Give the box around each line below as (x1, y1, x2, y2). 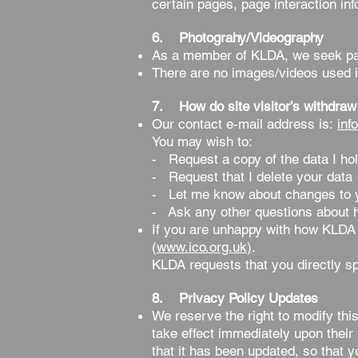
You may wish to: (152, 133, 253, 149)
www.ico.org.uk (157, 239, 247, 255)
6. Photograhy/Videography (152, 30, 324, 46)
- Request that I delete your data (152, 169, 352, 185)
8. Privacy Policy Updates (152, 290, 318, 306)
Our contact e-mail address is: (152, 116, 337, 132)
